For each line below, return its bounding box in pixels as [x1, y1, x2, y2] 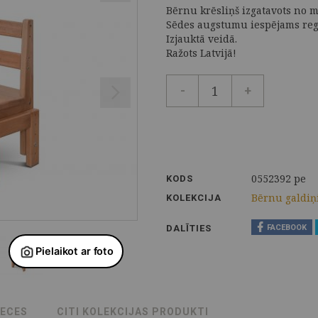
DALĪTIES [166, 223, 212, 234]
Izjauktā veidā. [166, 32, 237, 45]
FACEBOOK [266, 223, 307, 233]
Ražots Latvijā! [166, 46, 236, 60]
